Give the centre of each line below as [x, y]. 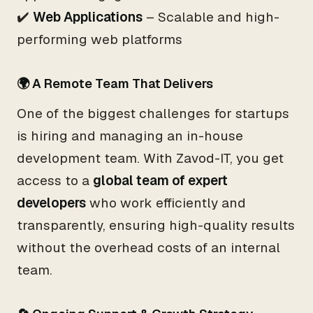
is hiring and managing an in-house [130, 136]
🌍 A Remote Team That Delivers [115, 83]
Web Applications [88, 17]
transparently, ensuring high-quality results [156, 225]
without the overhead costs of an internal [148, 248]
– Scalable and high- [211, 17]
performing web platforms [100, 39]
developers [51, 203]
